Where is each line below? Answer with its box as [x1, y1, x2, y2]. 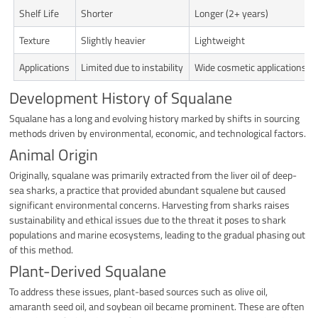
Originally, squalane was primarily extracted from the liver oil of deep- [9, 167, 297, 182]
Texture [19, 32, 50, 48]
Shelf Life [19, 5, 60, 21]
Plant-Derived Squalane [9, 258, 167, 283]
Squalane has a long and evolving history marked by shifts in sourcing [9, 110, 300, 126]
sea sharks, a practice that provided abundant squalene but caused [9, 182, 286, 197]
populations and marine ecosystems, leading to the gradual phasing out [9, 226, 306, 242]
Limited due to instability [81, 59, 184, 75]
